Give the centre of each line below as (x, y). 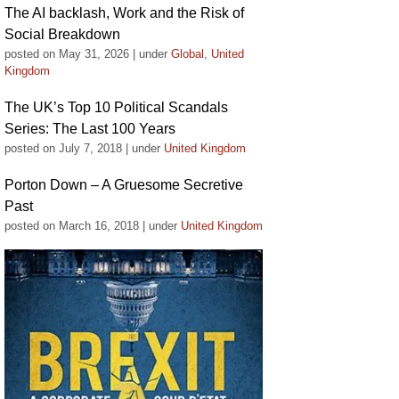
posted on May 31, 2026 (67, 54)
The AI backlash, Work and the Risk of (124, 13)
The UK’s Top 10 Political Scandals (116, 107)
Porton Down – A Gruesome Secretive (124, 185)
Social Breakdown (62, 34)
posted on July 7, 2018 (63, 148)
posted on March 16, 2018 (72, 226)
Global (187, 54)
